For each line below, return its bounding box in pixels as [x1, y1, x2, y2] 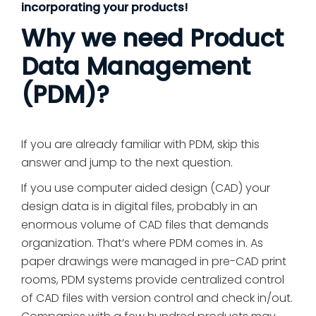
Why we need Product [21, 21, 284, 56]
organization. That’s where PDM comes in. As [21, 234, 263, 251]
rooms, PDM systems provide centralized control [21, 271, 284, 288]
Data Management [21, 49, 250, 84]
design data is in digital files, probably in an [21, 197, 257, 214]
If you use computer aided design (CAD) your [21, 179, 270, 196]
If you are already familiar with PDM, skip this [21, 135, 260, 152]
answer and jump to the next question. [21, 154, 233, 171]
